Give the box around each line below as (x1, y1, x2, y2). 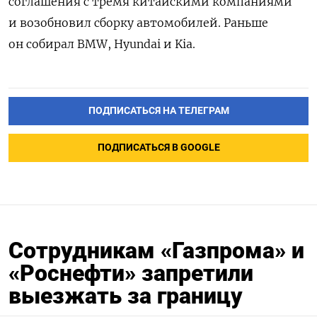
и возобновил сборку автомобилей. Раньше (8, 15, 268, 30)
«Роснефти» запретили (8, 259, 253, 287)
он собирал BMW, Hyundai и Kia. (8, 36, 195, 51)
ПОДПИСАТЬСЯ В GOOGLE (97, 141, 220, 154)
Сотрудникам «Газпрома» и (8, 236, 304, 264)
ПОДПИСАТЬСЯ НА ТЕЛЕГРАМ (88, 104, 229, 117)
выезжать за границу (8, 282, 243, 309)
